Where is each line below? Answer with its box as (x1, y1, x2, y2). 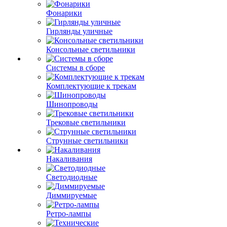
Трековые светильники (46, 118, 126, 127)
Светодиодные (46, 173, 97, 181)
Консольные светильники (46, 45, 135, 54)
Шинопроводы (46, 100, 98, 108)
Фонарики (46, 9, 82, 17)
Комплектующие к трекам (46, 82, 136, 90)
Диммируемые (46, 191, 97, 200)
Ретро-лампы (46, 209, 91, 218)
